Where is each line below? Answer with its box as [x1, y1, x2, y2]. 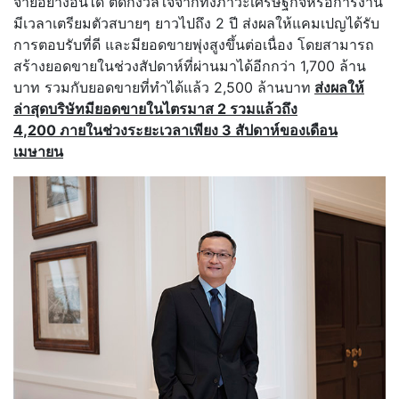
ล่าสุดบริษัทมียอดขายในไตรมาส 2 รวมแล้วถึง [13, 100, 297, 118]
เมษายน [13, 142, 63, 161]
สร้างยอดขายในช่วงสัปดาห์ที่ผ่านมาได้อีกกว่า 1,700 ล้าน [13, 57, 366, 76]
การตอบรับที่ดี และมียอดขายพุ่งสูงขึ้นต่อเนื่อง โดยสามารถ [13, 36, 374, 54]
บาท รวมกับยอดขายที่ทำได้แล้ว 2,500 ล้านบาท [13, 78, 311, 97]
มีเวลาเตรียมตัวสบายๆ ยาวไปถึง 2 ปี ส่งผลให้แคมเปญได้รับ [13, 14, 379, 33]
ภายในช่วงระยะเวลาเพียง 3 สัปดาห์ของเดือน [60, 121, 338, 140]
